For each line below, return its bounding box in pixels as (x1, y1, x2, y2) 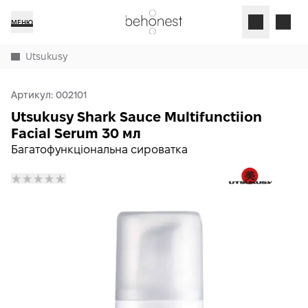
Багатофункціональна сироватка (11, 144, 188, 155)
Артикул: (11, 89, 56, 100)
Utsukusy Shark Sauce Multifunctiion (11, 109, 262, 124)
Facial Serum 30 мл (11, 126, 141, 141)
